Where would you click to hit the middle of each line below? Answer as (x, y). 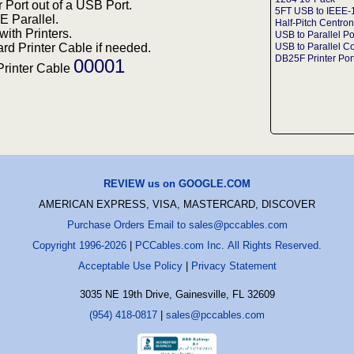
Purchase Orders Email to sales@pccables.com (177, 224)
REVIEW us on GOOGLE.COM (177, 183)
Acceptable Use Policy (130, 265)
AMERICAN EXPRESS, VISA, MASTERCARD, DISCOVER (177, 204)
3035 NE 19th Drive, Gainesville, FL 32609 (177, 294)
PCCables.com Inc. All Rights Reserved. (228, 245)
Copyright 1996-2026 (79, 245)
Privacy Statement (233, 265)
